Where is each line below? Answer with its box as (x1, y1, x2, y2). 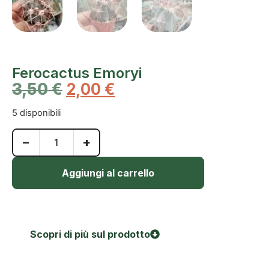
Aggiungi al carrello (62, 166, 154, 179)
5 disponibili (12, 107, 61, 119)
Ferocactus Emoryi (12, 64, 142, 82)
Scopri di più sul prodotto (30, 228, 150, 240)
